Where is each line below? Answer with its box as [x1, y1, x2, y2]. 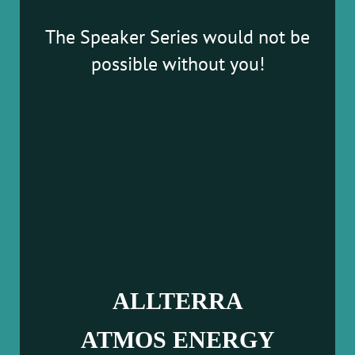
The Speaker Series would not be [45, 25, 310, 50]
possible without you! [90, 52, 265, 77]
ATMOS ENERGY [80, 326, 275, 353]
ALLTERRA [112, 287, 243, 314]
